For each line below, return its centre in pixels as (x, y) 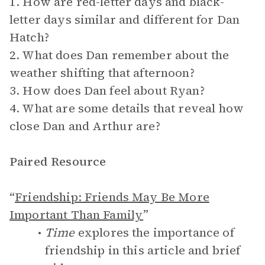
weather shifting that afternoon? (102, 73)
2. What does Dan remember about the (119, 55)
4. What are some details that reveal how (127, 108)
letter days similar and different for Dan (125, 20)
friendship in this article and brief (143, 250)
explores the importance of (154, 232)
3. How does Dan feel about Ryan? (107, 91)
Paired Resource (58, 161)
